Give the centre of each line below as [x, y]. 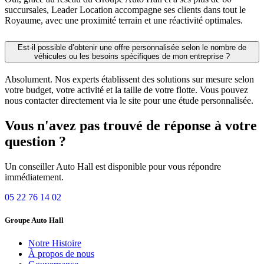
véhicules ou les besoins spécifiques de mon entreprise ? [132, 57]
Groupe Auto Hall [34, 220]
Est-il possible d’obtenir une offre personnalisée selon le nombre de [132, 48]
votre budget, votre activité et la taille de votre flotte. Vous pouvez [126, 90]
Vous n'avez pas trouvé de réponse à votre [131, 125]
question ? [35, 141]
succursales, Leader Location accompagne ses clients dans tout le [125, 10]
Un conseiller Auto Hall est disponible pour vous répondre [113, 166]
